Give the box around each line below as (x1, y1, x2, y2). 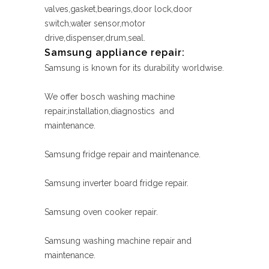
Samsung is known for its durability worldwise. (44, 63, 224, 73)
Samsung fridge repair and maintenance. (44, 150, 201, 159)
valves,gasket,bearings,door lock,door (44, 4, 192, 14)
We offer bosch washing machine (44, 92, 175, 101)
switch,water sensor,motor (44, 19, 145, 28)
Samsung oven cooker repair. (44, 207, 158, 217)
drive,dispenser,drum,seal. (44, 33, 145, 43)
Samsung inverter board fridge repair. (44, 178, 189, 188)
